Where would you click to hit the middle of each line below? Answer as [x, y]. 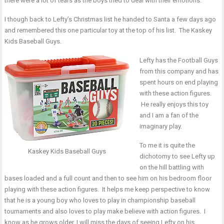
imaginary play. [160, 126]
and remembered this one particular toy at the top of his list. [92, 30]
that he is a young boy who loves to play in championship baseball [100, 200]
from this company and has [179, 71]
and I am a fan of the [169, 115]
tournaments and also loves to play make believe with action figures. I [105, 211]
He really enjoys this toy [174, 104]
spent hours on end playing [178, 82]
